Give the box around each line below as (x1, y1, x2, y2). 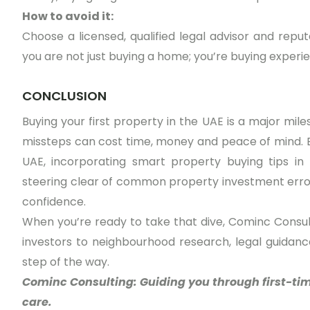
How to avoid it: (22, 8, 113, 25)
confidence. (22, 194, 86, 210)
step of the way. (22, 254, 109, 271)
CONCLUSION (22, 87, 107, 105)
